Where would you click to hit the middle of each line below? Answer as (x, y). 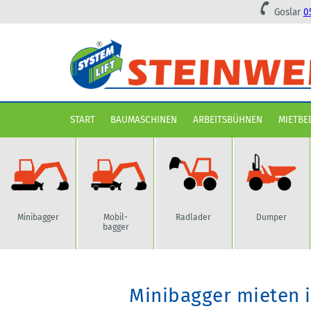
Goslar (288, 12)
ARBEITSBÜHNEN (228, 120)
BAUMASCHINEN (144, 120)
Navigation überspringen (121, 112)
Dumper (272, 217)
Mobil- (116, 217)
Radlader (194, 217)
